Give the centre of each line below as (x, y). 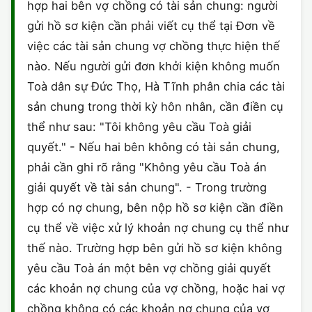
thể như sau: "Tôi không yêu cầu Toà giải (139, 127)
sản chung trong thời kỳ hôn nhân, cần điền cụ (155, 107)
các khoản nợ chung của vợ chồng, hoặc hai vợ (156, 288)
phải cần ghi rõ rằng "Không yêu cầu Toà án (147, 167)
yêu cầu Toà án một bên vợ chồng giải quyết (149, 268)
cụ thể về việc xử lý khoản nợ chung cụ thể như (158, 228)
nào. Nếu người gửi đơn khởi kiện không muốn (154, 66)
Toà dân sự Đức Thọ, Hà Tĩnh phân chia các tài (156, 86)
